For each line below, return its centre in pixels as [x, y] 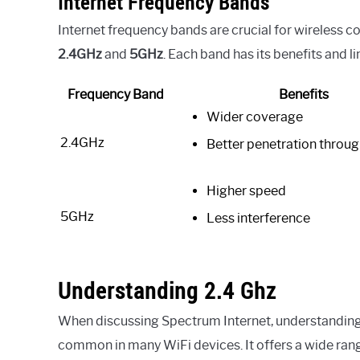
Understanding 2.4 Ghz [167, 290]
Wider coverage [255, 117]
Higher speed [246, 190]
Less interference [258, 218]
